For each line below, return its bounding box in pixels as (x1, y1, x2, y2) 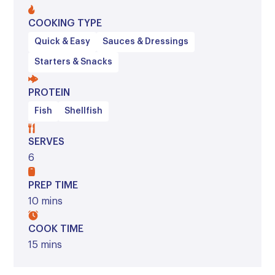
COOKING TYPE (28, 18, 102, 28)
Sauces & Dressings (103, 37, 188, 46)
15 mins (28, 240, 62, 250)
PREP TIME (28, 180, 78, 190)
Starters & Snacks (34, 58, 112, 66)
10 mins (28, 196, 63, 206)
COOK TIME (28, 224, 83, 234)
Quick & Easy (34, 37, 90, 46)
